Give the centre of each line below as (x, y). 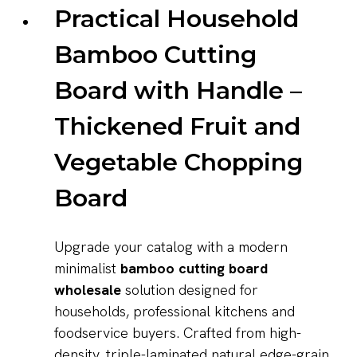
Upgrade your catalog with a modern (171, 247)
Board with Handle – (178, 91)
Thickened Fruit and (177, 127)
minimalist (87, 269)
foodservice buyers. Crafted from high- (178, 333)
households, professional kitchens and (175, 312)
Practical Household (177, 19)
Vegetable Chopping (178, 163)
